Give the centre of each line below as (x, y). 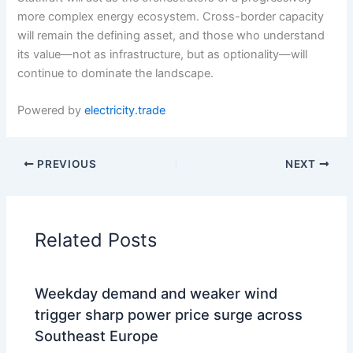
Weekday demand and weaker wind (156, 293)
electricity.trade (124, 111)
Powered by (50, 111)
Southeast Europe (97, 335)
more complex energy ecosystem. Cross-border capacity (171, 16)
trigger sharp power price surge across (169, 314)
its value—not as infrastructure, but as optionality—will (163, 54)
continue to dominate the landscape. (116, 73)
